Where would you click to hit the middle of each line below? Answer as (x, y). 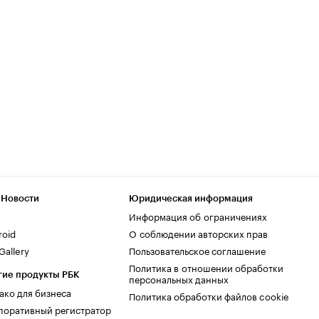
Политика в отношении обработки (206, 267)
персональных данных (179, 278)
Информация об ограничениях (198, 216)
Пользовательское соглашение (197, 250)
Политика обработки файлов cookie (209, 296)
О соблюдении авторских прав (198, 233)
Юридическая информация (191, 198)
